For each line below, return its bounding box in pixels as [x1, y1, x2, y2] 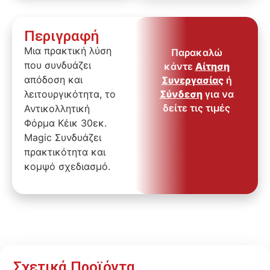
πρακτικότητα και [24, 145, 105, 158]
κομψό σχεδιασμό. [24, 160, 110, 172]
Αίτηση [195, 60, 230, 73]
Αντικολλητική [24, 102, 90, 115]
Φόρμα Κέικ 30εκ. [24, 116, 107, 129]
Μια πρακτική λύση [24, 44, 111, 57]
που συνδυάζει [24, 58, 91, 71]
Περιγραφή [24, 27, 99, 45]
